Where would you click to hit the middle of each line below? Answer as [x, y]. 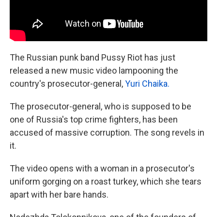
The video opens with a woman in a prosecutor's [102, 168]
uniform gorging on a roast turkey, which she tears [106, 181]
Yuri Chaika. [147, 83]
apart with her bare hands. [59, 194]
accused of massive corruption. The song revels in [107, 132]
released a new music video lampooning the [94, 70]
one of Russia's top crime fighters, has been [94, 119]
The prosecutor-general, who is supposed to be [101, 106]
